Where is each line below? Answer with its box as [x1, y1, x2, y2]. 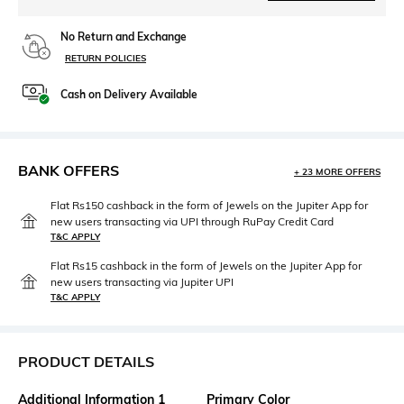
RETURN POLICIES [65, 52, 146, 64]
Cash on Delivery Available [60, 87, 197, 101]
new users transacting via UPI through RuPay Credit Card [50, 215, 334, 228]
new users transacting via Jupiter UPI [50, 275, 234, 289]
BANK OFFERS [18, 161, 119, 179]
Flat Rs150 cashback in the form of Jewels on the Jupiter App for [50, 198, 368, 212]
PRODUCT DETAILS [18, 353, 154, 371]
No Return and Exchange [60, 30, 187, 43]
